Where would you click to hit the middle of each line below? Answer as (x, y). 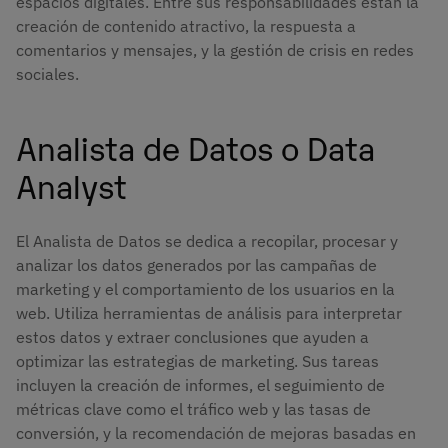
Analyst (71, 184)
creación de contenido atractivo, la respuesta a (186, 26)
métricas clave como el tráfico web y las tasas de (193, 409)
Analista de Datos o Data (195, 146)
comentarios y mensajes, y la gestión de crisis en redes (215, 50)
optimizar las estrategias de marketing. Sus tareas (197, 361)
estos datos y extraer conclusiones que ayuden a (192, 337)
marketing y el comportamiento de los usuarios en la (205, 289)
